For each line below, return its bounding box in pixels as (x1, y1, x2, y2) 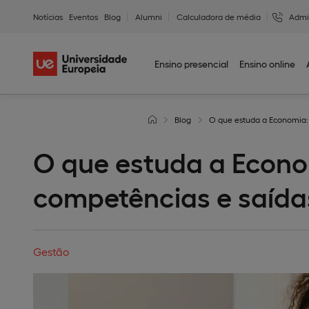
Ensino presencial (154, 58, 229, 69)
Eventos (69, 11, 98, 21)
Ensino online (239, 58, 296, 69)
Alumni (135, 11, 162, 21)
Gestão (33, 245, 69, 258)
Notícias (33, 11, 63, 21)
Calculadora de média (177, 11, 261, 21)
